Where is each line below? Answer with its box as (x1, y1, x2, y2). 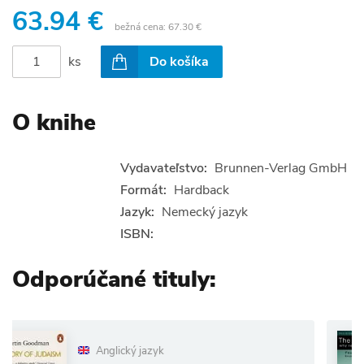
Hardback (174, 180, 229, 199)
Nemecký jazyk (162, 202, 248, 221)
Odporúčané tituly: (12, 263, 216, 295)
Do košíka (149, 52, 209, 71)
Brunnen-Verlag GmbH (214, 158, 347, 177)
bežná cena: (115, 19, 168, 33)
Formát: (120, 180, 167, 199)
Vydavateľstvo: (120, 158, 207, 177)
